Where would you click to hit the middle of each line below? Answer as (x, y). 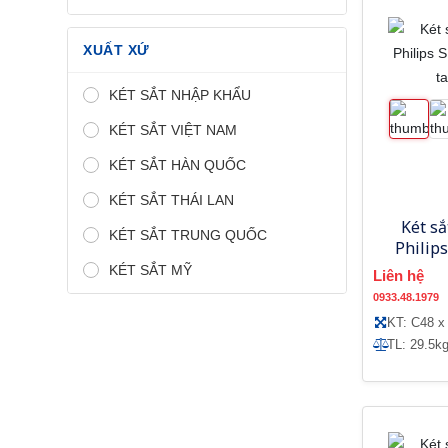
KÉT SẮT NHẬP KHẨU (180, 94)
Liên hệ (398, 275)
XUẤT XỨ (116, 49)
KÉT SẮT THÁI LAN (171, 199)
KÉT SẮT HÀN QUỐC (177, 164)
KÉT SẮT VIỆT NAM (173, 129)
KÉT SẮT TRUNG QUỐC (188, 234)
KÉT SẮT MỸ (150, 269)
